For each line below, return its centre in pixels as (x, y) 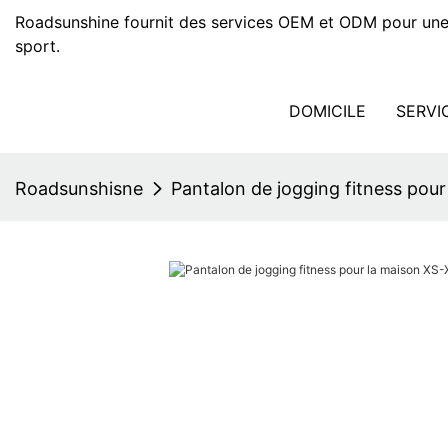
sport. (37, 46)
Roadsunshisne (79, 188)
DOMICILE (327, 110)
